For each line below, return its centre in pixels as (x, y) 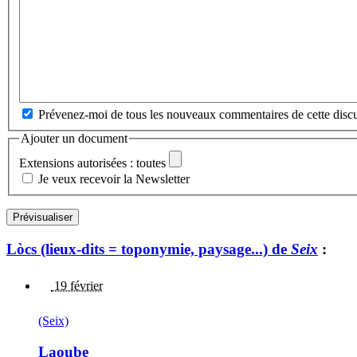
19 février (77, 286)
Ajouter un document (74, 139)
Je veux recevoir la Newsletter (114, 178)
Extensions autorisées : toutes (92, 163)
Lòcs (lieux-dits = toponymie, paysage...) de (149, 249)
